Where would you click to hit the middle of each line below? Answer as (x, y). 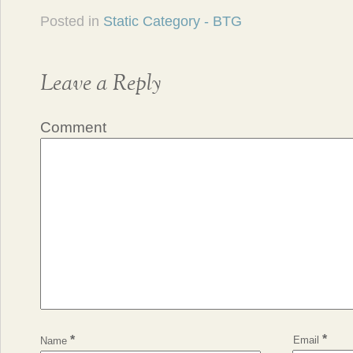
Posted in (72, 21)
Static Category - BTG (173, 21)
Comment (73, 127)
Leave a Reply (100, 84)
